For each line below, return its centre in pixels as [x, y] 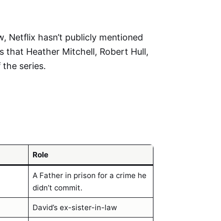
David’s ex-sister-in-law [74, 207]
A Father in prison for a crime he [89, 175]
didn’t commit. [57, 187]
